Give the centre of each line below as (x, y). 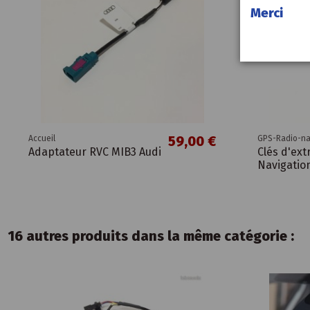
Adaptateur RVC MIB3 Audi (95, 152)
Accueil (42, 139)
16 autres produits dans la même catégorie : (151, 236)
